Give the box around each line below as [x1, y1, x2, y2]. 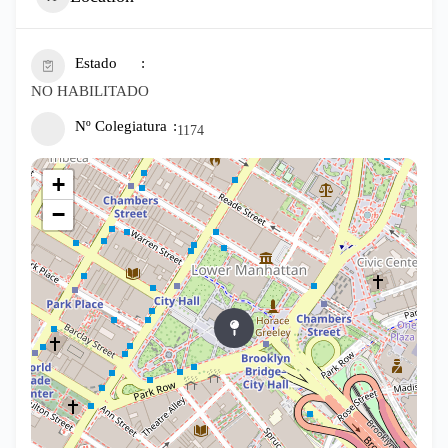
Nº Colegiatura [75, 118, 167, 134]
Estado [75, 55, 117, 71]
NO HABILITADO [31, 83, 149, 99]
